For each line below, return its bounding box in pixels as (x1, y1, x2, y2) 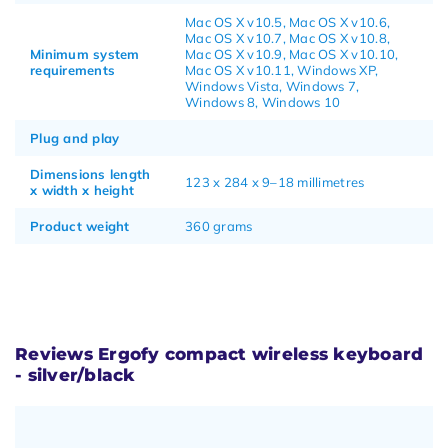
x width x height (30, 181, 135, 198)
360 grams (185, 217, 253, 234)
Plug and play (30, 129, 120, 146)
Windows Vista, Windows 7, (185, 77, 360, 94)
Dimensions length (30, 165, 151, 182)
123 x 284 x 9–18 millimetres (185, 173, 365, 190)
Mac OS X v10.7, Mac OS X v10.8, (185, 29, 391, 46)
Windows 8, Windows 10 (185, 93, 341, 110)
